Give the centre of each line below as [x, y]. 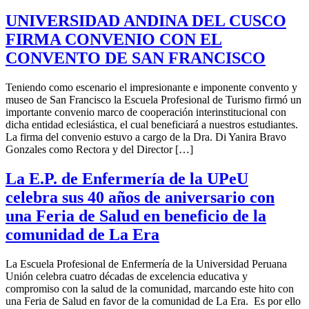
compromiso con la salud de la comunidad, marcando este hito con [150, 288]
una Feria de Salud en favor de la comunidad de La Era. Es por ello [153, 301]
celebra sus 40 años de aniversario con [140, 197]
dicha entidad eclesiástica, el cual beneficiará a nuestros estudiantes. [152, 125]
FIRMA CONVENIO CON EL [114, 40]
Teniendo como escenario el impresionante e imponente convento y [151, 88]
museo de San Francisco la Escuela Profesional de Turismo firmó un [153, 100]
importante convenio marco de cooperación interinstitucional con [146, 112]
